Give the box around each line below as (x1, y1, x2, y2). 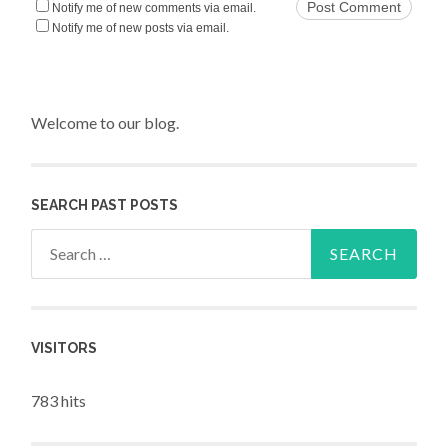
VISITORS (31, 340, 98, 357)
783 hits (31, 391, 87, 411)
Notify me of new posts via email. (52, 21, 230, 36)
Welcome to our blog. (31, 112, 180, 132)
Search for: (31, 232, 106, 252)
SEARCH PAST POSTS (31, 197, 179, 214)
